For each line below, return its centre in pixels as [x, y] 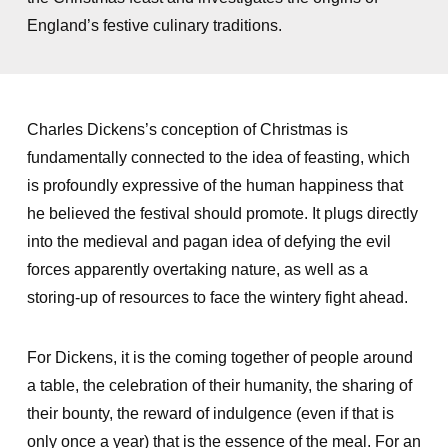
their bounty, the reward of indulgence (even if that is [210, 413]
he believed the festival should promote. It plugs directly [222, 213]
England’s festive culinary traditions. [154, 25]
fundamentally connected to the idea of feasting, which [218, 157]
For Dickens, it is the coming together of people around [219, 357]
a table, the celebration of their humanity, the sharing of [219, 385]
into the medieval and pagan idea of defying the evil [208, 241]
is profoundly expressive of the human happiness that [214, 185]
